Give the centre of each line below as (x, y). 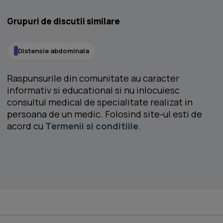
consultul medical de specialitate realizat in (100, 102)
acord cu (26, 126)
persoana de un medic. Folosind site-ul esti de (105, 114)
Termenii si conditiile (92, 126)
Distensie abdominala (54, 51)
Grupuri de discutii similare (63, 21)
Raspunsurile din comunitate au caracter (93, 78)
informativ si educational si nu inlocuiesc (93, 90)
